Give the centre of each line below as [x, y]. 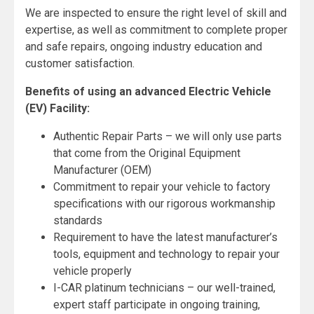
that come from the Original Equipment [147, 153]
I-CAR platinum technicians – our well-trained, [164, 287]
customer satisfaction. [80, 63]
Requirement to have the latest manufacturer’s [165, 237]
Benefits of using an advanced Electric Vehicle [148, 91]
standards [79, 220]
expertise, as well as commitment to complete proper [156, 29]
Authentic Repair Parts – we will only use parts [168, 136]
